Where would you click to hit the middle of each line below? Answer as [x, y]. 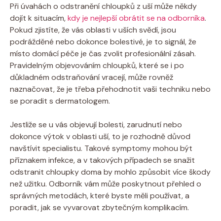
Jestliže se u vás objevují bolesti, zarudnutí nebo [96, 124]
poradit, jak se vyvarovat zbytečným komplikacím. [99, 207]
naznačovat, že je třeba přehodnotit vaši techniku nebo [110, 89]
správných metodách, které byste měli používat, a [100, 195]
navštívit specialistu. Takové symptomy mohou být [101, 148]
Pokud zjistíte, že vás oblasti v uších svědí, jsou [93, 30]
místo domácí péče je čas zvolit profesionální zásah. [103, 53]
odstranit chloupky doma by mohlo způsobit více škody [110, 172]
